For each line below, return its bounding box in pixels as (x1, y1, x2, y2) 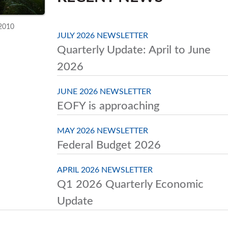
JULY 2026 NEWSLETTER (57, 32, 148, 40)
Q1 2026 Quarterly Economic (57, 179, 204, 190)
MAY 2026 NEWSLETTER (57, 127, 148, 135)
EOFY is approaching (57, 100, 159, 111)
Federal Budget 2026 (57, 139, 161, 151)
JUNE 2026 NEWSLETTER (57, 88, 151, 96)
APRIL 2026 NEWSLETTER (57, 166, 153, 174)
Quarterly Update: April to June (57, 44, 211, 55)
